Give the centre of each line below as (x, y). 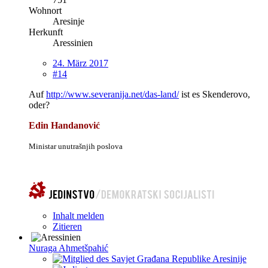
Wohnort (45, 10)
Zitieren (67, 226)
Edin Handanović (64, 125)
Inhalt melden (78, 215)
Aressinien (73, 42)
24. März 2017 (80, 63)
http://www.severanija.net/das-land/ (112, 94)
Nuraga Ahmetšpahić (68, 248)
